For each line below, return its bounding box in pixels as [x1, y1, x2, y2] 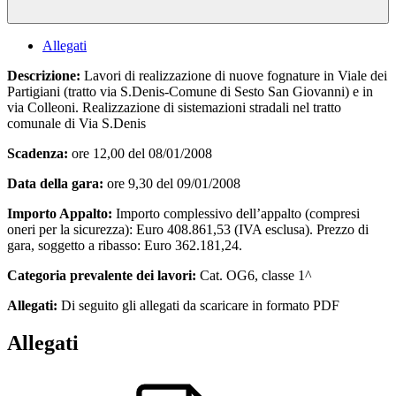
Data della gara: [7, 175, 103, 191]
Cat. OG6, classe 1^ [196, 267, 312, 283]
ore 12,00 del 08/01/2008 [68, 145, 212, 161]
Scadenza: [7, 145, 68, 161]
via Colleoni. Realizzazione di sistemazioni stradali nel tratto [7, 99, 341, 115]
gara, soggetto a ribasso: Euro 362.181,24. [7, 237, 242, 253]
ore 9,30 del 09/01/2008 [103, 175, 240, 191]
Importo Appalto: [7, 205, 112, 221]
